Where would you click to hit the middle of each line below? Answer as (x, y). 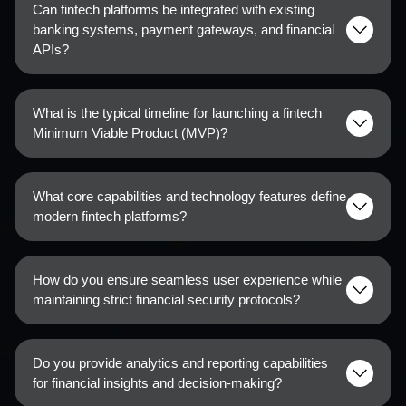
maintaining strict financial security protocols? (166, 300)
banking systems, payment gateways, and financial (184, 30)
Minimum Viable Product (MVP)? (130, 133)
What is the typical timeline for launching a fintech (177, 113)
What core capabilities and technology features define (189, 197)
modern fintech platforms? (110, 217)
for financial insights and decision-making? (157, 383)
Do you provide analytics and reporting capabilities (180, 363)
